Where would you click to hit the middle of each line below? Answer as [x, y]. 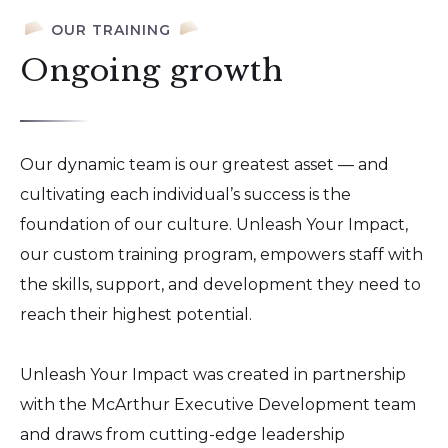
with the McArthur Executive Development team [218, 404]
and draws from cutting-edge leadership [182, 434]
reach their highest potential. [136, 314]
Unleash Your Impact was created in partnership [213, 374]
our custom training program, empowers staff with [221, 254]
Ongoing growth [151, 70]
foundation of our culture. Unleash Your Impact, [214, 224]
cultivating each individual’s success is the [185, 194]
